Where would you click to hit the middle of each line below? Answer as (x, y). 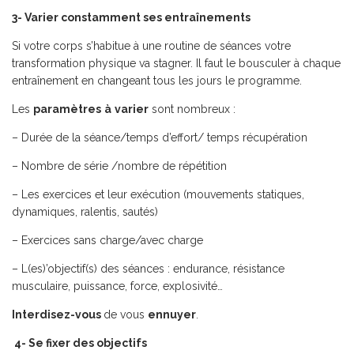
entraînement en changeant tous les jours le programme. (157, 81)
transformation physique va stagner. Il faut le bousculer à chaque (176, 63)
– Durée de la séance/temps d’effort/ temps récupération (160, 137)
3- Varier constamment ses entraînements (131, 17)
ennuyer (172, 314)
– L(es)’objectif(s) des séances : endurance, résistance (148, 269)
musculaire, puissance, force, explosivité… (117, 286)
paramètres (67, 109)
